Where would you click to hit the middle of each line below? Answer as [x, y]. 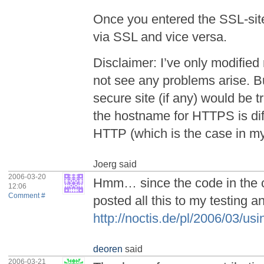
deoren [108, 249]
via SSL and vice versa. [160, 37]
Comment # [27, 196]
